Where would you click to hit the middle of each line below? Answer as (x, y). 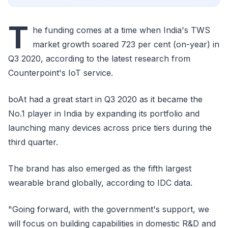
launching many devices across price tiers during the (110, 128)
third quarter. (33, 142)
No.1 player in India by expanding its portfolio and (104, 113)
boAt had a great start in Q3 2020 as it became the (105, 99)
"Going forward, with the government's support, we (109, 209)
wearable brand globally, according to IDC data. (100, 183)
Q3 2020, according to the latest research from (99, 59)
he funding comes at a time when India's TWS (121, 30)
